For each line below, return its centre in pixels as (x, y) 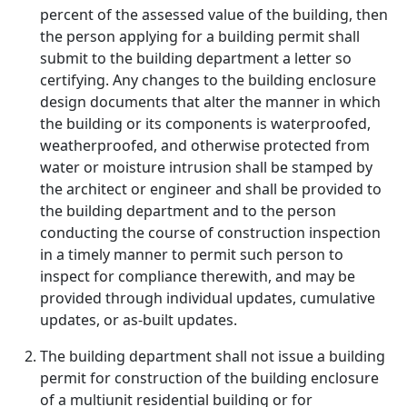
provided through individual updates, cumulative (208, 298)
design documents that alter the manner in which (210, 102)
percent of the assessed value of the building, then (214, 15)
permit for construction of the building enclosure (209, 378)
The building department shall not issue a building (213, 356)
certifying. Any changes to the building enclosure (208, 80)
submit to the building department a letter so (196, 58)
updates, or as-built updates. (139, 320)
